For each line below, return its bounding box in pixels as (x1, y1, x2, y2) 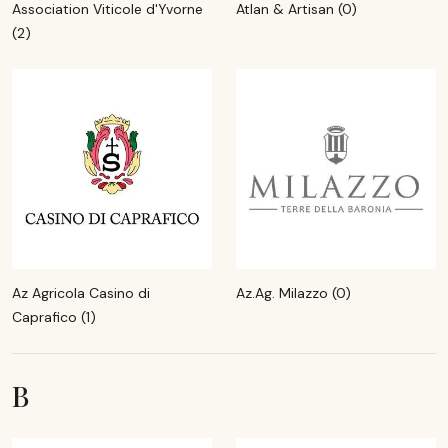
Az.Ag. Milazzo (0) (236, 284, 351, 302)
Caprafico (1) (12, 308, 96, 326)
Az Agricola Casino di (12, 284, 150, 302)
